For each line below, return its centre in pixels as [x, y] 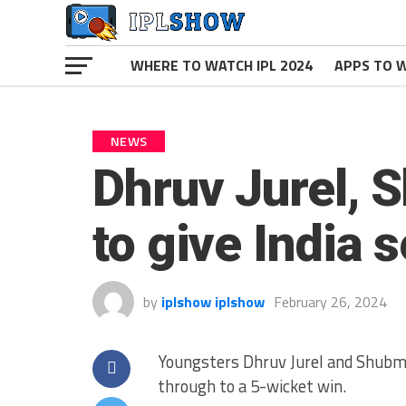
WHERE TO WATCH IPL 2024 [222, 65]
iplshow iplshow [213, 302]
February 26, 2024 [330, 302]
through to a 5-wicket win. [252, 386]
